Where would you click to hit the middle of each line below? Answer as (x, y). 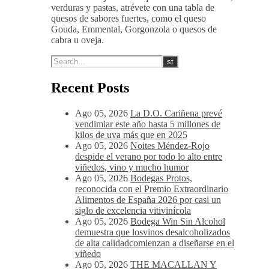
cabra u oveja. (77, 40)
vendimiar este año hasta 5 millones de (148, 124)
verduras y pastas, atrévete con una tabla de (133, 8)
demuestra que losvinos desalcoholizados (153, 232)
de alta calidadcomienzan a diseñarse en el (155, 243)
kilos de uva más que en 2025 (131, 135)
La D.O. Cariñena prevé (176, 113)
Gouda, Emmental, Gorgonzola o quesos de (134, 29)
